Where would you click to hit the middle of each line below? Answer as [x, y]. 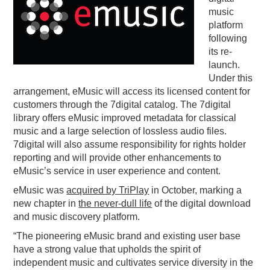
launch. [224, 65]
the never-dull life [115, 204]
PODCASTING [52, 17]
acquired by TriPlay [108, 190]
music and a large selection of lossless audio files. [120, 131]
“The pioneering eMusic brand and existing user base [127, 236]
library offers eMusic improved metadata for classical [125, 118]
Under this [231, 78]
